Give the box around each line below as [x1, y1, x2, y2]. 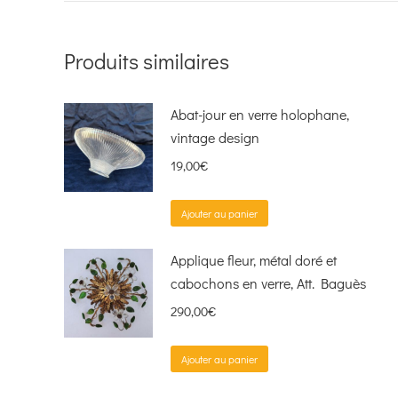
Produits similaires [64, 46, 229, 75]
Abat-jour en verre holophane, [171, 104, 349, 123]
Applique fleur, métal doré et [171, 250, 337, 269]
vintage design [171, 127, 259, 147]
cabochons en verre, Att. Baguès [171, 273, 366, 292]
